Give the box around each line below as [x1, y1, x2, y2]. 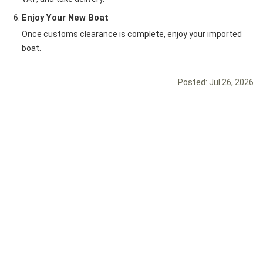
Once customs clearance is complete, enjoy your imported [22, 29, 242, 39]
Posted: [178, 77, 209, 87]
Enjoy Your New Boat [22, 12, 109, 23]
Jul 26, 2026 [209, 77, 254, 87]
